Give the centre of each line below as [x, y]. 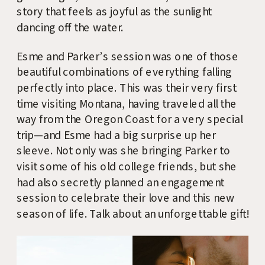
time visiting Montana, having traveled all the [127, 104]
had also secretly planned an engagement [121, 182]
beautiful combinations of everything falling [125, 72]
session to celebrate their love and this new [126, 198]
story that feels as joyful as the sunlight [114, 12]
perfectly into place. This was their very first [127, 88]
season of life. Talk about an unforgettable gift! [133, 214]
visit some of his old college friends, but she [127, 167]
